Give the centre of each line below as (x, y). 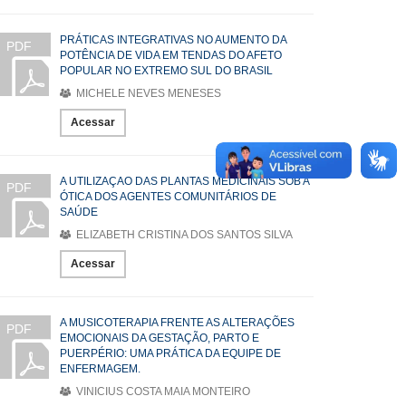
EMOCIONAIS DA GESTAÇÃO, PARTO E (159, 338)
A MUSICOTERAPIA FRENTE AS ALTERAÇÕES (177, 323)
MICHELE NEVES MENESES (147, 93)
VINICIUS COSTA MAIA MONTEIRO (162, 391)
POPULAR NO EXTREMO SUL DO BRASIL (166, 71)
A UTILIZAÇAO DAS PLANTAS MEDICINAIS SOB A (184, 181)
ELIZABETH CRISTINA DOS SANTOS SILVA (183, 235)
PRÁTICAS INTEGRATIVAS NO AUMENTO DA (173, 40)
